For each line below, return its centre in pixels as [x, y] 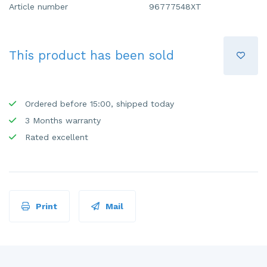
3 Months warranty [61, 120]
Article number [38, 6]
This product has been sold [91, 55]
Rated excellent [55, 137]
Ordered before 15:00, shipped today [98, 103]
